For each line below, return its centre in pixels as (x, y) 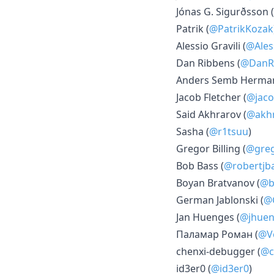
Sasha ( (193, 131)
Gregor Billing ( (211, 148)
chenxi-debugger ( (218, 251)
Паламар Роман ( (217, 234)
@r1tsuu (229, 131)
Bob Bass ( (200, 165)
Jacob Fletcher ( (211, 97)
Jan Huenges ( (208, 217)
